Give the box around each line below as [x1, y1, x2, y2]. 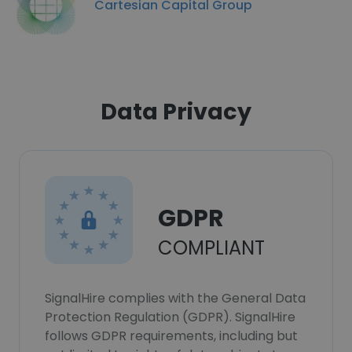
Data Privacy [101, 96, 251, 127]
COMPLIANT [158, 235, 265, 261]
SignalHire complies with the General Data [45, 289, 306, 307]
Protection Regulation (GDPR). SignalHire [45, 308, 295, 326]
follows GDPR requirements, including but [45, 327, 298, 345]
